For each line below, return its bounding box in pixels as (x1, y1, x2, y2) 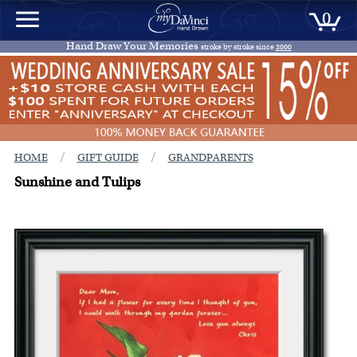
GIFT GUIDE (76, 151, 139, 165)
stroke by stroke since (200, 41, 276, 52)
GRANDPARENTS (167, 151, 253, 165)
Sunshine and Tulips (14, 173, 140, 191)
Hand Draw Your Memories (65, 39, 201, 53)
